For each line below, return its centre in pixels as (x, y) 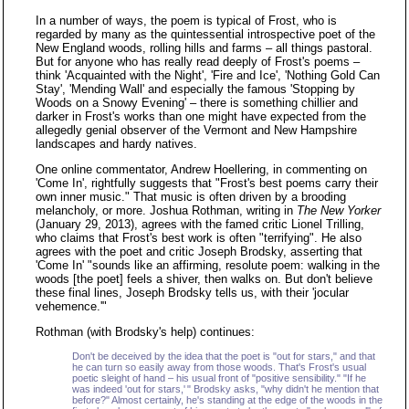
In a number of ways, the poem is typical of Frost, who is (186, 21)
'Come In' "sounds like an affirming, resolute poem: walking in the (208, 265)
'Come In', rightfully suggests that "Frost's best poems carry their (207, 183)
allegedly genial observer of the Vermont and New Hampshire (196, 130)
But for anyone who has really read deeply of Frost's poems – (198, 62)
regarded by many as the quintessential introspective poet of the (205, 34)
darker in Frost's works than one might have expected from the (201, 116)
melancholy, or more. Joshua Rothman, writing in (166, 210)
